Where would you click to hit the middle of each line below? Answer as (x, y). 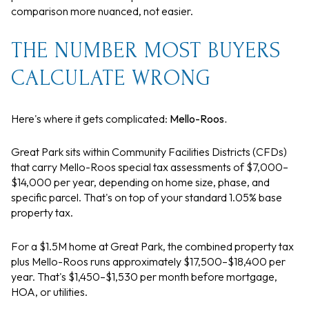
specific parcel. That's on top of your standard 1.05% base (147, 198)
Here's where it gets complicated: (90, 118)
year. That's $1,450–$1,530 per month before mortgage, (144, 276)
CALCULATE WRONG (111, 79)
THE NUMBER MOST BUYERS (146, 51)
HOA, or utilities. (49, 291)
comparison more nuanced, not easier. (102, 11)
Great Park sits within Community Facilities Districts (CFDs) (149, 152)
